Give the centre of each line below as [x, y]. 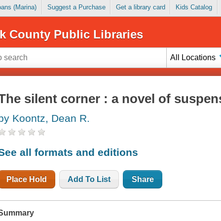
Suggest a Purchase [76, 7]
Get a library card [140, 7]
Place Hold [27, 179]
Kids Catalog [194, 7]
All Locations [193, 57]
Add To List [89, 179]
